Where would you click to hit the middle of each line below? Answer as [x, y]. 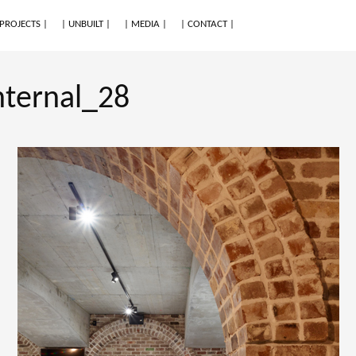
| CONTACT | [207, 24]
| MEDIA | [145, 24]
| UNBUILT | [86, 24]
